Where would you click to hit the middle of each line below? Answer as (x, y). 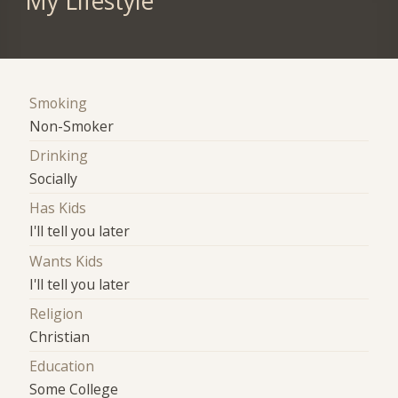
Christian (60, 336)
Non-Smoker (72, 126)
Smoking (59, 103)
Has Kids (58, 208)
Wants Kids (67, 261)
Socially (54, 178)
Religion (56, 313)
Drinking (59, 155)
